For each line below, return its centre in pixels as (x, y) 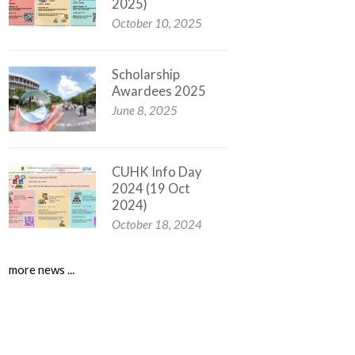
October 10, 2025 (157, 23)
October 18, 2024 (157, 225)
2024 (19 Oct (151, 189)
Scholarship (145, 74)
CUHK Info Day (156, 172)
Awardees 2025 (158, 91)
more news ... (41, 270)
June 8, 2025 (144, 110)
